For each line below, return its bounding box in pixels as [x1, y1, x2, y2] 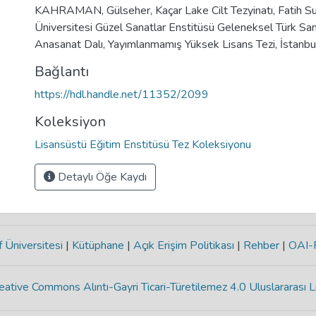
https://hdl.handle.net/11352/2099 [35, 87, 209, 102]
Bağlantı [35, 62, 89, 81]
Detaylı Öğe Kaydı [55, 169, 147, 185]
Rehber [240, 238, 282, 253]
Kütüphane [68, 238, 127, 253]
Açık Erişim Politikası [130, 238, 237, 253]
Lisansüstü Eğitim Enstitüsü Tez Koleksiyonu [35, 137, 251, 152]
